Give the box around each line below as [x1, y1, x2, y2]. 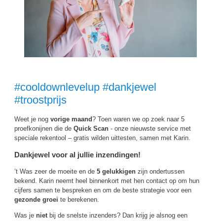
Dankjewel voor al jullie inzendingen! [14, 150, 141, 159]
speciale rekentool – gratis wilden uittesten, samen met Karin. [14, 134, 190, 142]
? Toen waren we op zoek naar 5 [92, 115, 184, 123]
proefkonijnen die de [14, 125, 74, 132]
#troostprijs [14, 94, 67, 106]
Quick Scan [74, 125, 109, 132]
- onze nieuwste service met [109, 125, 191, 132]
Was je [14, 212, 36, 220]
